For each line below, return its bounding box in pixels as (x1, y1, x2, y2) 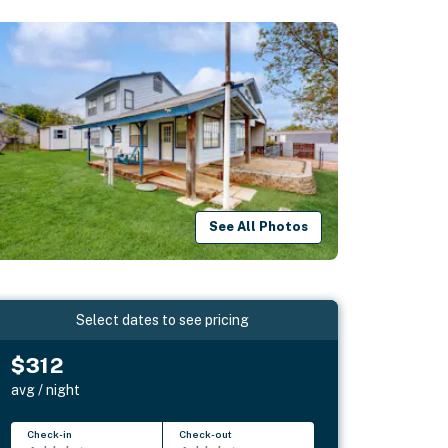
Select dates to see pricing (76, 311, 250, 328)
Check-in (27, 427, 73, 440)
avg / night (11, 381, 81, 398)
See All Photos (209, 219, 309, 235)
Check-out (179, 427, 233, 440)
